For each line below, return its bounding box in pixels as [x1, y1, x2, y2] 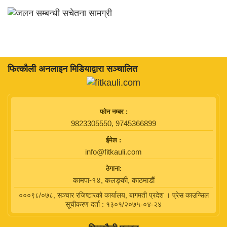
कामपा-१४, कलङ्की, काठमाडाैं [72, 175, 155, 184]
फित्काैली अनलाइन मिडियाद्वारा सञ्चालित [8, 63, 137, 74]
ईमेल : [106, 136, 121, 144]
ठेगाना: [105, 164, 122, 172]
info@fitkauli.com [85, 147, 142, 156]
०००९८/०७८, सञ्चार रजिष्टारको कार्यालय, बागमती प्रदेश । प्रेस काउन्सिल [18, 191, 209, 199]
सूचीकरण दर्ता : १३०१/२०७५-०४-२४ [65, 200, 162, 208]
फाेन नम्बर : [99, 107, 128, 116]
